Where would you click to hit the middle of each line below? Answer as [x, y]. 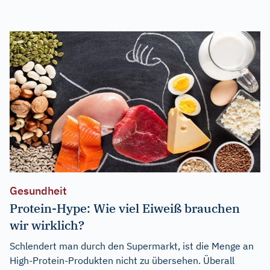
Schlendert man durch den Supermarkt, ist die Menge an [132, 246]
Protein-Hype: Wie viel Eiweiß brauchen [125, 208]
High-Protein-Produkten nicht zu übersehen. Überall [122, 260]
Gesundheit [38, 190]
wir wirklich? [47, 225]
